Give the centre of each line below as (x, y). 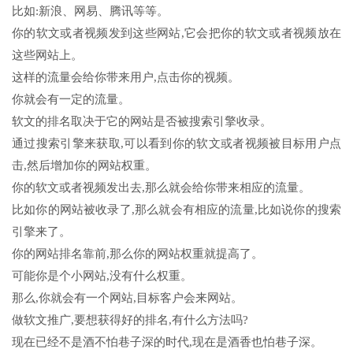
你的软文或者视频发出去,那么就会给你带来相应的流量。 (161, 188)
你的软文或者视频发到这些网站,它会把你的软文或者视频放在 (176, 33)
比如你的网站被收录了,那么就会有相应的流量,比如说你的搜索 (176, 210)
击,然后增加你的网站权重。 (84, 165)
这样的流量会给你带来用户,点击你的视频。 (126, 77)
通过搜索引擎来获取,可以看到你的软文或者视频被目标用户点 (176, 143)
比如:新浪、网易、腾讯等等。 (90, 11)
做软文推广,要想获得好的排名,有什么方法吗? (130, 320)
